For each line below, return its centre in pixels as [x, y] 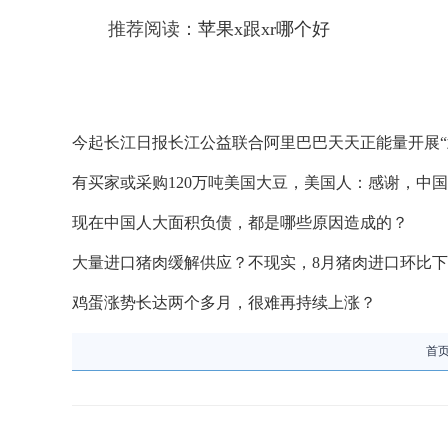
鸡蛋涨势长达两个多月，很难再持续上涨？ [224, 302]
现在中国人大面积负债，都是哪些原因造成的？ [240, 222]
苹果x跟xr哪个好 [264, 29]
